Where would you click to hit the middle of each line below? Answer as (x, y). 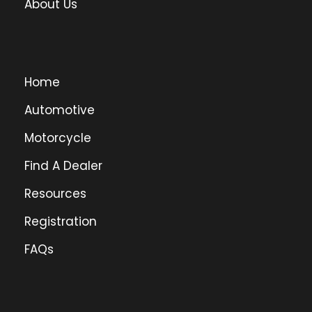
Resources (55, 194)
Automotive (60, 110)
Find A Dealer (63, 166)
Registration (61, 222)
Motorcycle (58, 138)
